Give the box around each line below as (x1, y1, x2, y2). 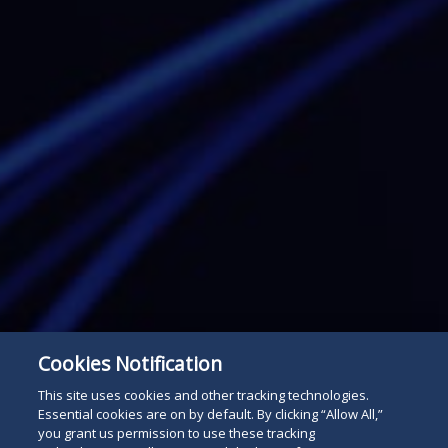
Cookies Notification (38, 350, 223, 377)
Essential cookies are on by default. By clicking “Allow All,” (38, 405, 384, 423)
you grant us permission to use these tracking (38, 424, 316, 442)
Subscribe (351, 371, 407, 389)
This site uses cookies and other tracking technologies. (38, 386, 370, 404)
